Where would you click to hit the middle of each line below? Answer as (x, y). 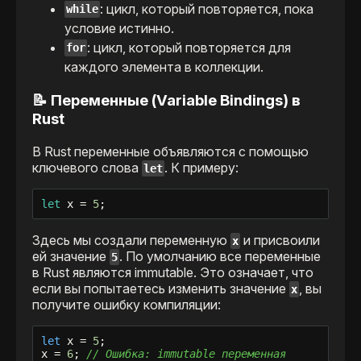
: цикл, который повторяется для (189, 47)
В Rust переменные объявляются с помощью (170, 152)
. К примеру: (202, 168)
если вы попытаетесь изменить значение (161, 289)
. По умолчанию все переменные (220, 257)
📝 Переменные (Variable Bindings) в (166, 101)
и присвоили (280, 241)
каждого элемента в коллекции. (164, 66)
